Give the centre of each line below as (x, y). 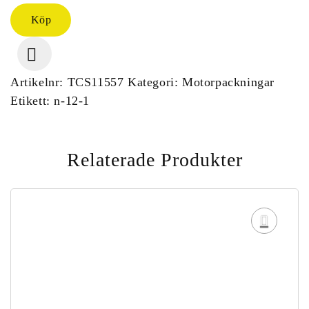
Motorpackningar (229, 82)
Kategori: (155, 82)
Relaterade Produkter (154, 160)
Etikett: (32, 101)
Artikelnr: (39, 82)
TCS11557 (96, 82)
